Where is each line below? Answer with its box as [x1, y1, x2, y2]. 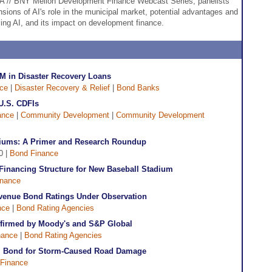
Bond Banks [117, 83, 160, 92]
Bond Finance [10, 149, 58, 158]
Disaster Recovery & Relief [15, 83, 110, 92]
